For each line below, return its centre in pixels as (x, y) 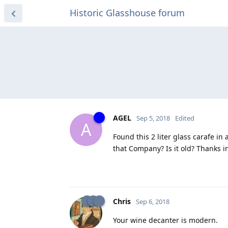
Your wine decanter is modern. (165, 220)
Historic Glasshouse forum (127, 13)
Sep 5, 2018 (153, 118)
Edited (185, 118)
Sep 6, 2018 (153, 201)
